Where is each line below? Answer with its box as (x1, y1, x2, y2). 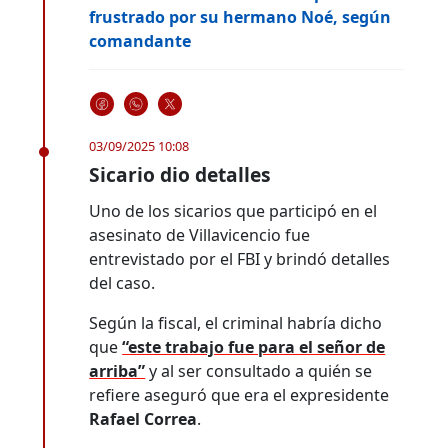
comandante (89, 29, 192, 52)
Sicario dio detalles (89, 160, 272, 188)
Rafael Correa (89, 407, 198, 430)
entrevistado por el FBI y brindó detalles (89, 247, 391, 270)
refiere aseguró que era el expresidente (89, 383, 390, 406)
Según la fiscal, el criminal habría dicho (89, 311, 383, 334)
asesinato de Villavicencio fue (89, 223, 311, 246)
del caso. (89, 271, 156, 294)
